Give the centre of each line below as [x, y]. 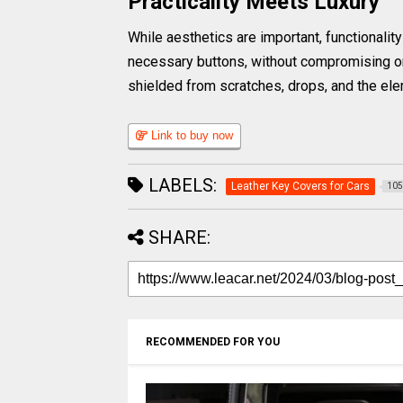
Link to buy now [191, 135]
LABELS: [180, 185]
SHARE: [179, 237]
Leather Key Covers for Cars [300, 186]
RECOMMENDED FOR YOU [213, 341]
